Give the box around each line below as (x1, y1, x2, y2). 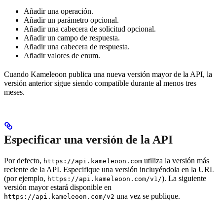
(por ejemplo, (4, 174, 47, 183)
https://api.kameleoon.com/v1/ (47, 175, 162, 183)
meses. (4, 87, 25, 96)
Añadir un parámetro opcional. (24, 15, 119, 24)
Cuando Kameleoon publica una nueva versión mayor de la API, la (4, 70, 212, 78)
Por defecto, (4, 156, 43, 165)
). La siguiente (162, 174, 206, 183)
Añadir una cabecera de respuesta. (24, 42, 130, 51)
